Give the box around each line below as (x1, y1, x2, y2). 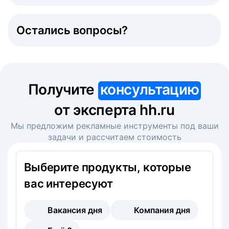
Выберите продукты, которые (24, 160, 191, 174)
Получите (28, 80, 98, 98)
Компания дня (134, 204, 190, 215)
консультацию (100, 80, 199, 98)
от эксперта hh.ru (54, 101, 175, 119)
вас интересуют (24, 176, 113, 190)
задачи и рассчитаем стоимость (48, 131, 181, 142)
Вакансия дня (48, 204, 102, 215)
